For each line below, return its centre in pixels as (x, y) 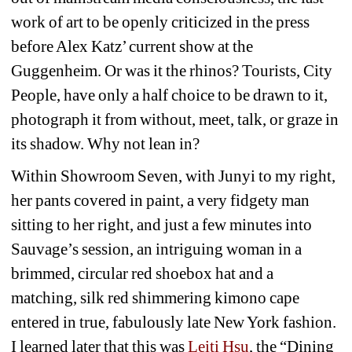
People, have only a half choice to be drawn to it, (170, 95)
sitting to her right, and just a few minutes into (162, 225)
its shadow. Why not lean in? (106, 144)
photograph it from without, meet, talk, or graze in (175, 120)
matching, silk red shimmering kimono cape (156, 298)
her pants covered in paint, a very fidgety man (161, 201)
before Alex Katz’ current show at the (132, 47)
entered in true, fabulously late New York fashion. (174, 323)
